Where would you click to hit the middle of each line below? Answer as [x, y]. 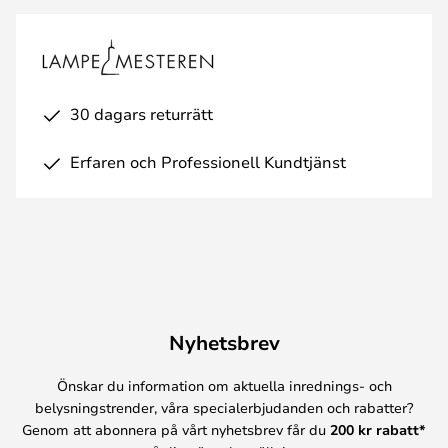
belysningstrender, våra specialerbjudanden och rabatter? [224, 407]
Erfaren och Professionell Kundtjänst [208, 161]
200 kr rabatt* [378, 429]
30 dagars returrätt [141, 113]
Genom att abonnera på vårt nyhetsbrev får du [176, 429]
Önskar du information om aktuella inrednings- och [224, 385]
